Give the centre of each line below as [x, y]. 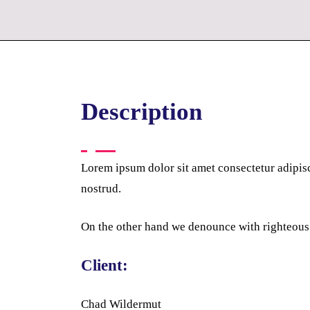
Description [142, 112]
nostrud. [101, 189]
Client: [104, 265]
